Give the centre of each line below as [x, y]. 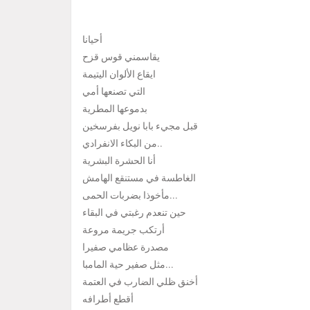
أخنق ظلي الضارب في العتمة [140, 282]
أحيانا [92, 40]
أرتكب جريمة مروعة [124, 230]
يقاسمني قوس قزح [121, 57]
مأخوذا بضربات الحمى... [174, 195]
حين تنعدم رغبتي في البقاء [134, 213]
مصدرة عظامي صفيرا [126, 247]
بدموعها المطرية [115, 109]
